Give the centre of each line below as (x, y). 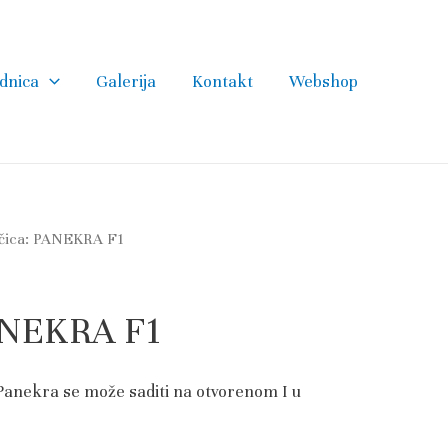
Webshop (323, 81)
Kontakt (222, 81)
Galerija (125, 81)
